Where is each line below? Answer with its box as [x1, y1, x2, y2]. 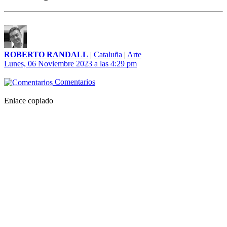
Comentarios [53, 78, 95, 87]
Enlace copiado [4, 96, 53, 105]
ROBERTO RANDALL [4, 50, 88, 59]
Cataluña [94, 50, 122, 59]
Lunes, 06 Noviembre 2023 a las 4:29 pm [4, 59, 137, 68]
